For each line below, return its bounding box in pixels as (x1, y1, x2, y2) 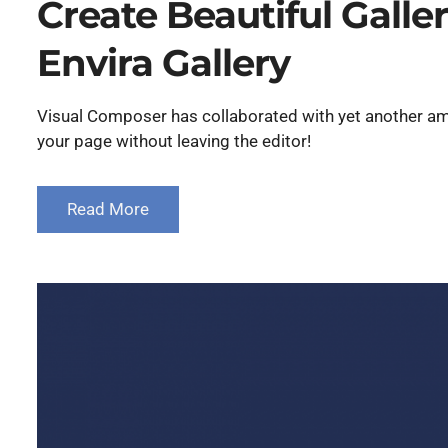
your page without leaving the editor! (37, 131, 311, 152)
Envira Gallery (37, 40, 290, 86)
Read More (67, 198, 149, 219)
